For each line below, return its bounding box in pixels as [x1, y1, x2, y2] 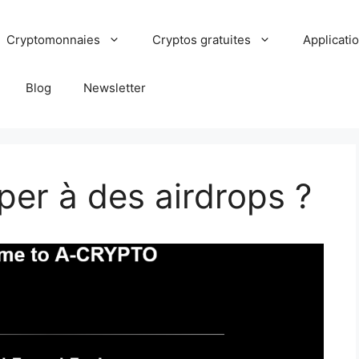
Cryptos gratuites [152, 32, 252, 47]
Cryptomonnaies [6, 32, 101, 47]
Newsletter [83, 80, 147, 95]
